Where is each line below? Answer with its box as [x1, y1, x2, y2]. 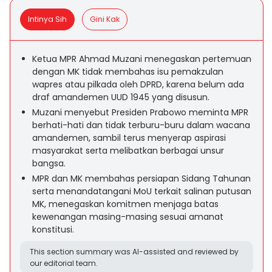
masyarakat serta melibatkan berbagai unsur [32, 144, 224, 157]
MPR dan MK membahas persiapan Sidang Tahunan [32, 172, 251, 185]
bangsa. [32, 157, 66, 169]
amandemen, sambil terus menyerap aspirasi [32, 132, 226, 144]
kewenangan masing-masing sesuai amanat [32, 211, 223, 223]
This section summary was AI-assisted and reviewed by [30, 246, 239, 257]
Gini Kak [90, 14, 120, 24]
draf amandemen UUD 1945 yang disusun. [32, 91, 209, 103]
